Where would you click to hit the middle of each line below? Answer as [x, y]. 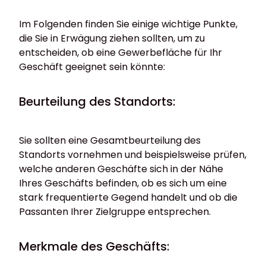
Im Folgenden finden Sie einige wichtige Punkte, [128, 24]
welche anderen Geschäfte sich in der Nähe [121, 169]
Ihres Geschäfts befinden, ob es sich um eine [123, 183]
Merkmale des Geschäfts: [96, 247]
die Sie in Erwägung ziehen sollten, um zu [112, 39]
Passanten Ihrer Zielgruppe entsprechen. [115, 212]
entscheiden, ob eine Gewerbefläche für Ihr [121, 53]
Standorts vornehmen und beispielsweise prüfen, [133, 155]
